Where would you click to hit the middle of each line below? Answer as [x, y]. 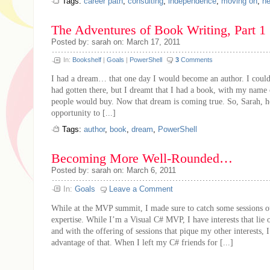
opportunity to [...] [83, 113]
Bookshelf [87, 60]
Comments [196, 60]
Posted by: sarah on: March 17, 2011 [116, 42]
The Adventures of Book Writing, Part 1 [159, 30]
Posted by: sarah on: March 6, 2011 [114, 170]
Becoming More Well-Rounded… [142, 159]
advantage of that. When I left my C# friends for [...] [142, 242]
